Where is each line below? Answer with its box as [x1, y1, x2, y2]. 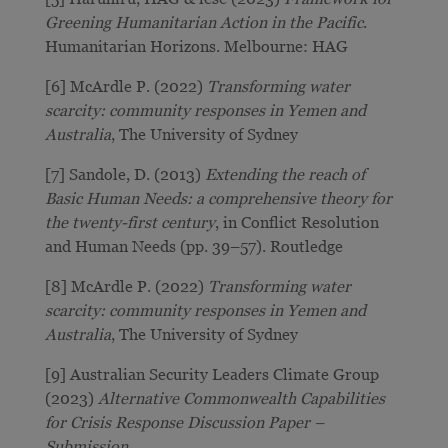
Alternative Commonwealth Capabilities [97, 388, 385, 407]
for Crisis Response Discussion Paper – [44, 412, 324, 431]
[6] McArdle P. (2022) [44, 76, 207, 95]
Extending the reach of [204, 164, 365, 183]
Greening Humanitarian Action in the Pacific [44, 12, 363, 31]
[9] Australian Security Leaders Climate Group [44, 364, 379, 383]
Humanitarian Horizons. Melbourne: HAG [44, 36, 348, 55]
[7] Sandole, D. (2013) [44, 164, 205, 183]
